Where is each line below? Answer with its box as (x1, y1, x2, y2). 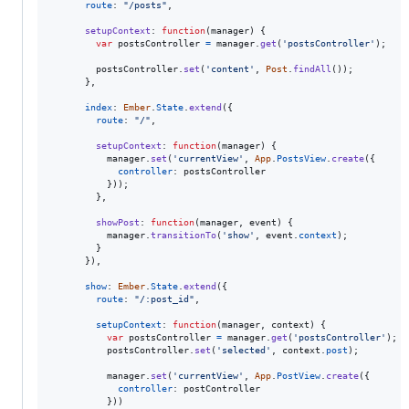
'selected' (216, 344, 271, 355)
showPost (96, 216, 140, 227)
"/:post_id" (134, 293, 194, 304)
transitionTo (151, 229, 216, 240)
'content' (205, 63, 255, 74)
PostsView (277, 152, 326, 163)
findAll (293, 63, 331, 74)
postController (184, 383, 260, 393)
